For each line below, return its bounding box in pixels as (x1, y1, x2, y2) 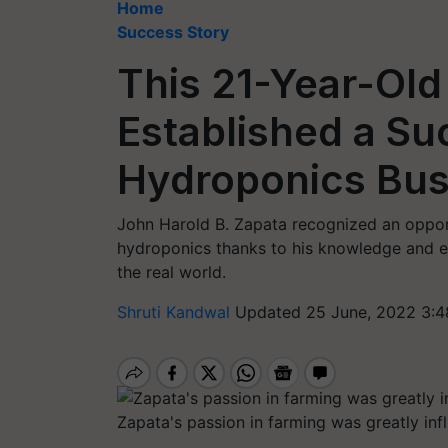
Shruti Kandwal (117, 302, 235, 322)
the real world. (117, 262, 226, 282)
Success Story (117, 22, 229, 42)
